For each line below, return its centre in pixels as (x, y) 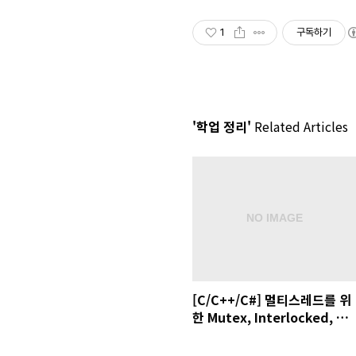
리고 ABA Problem (246, 334)
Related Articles (300, 126)
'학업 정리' (222, 126)
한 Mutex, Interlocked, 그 (270, 317)
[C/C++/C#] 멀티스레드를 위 (272, 299)
